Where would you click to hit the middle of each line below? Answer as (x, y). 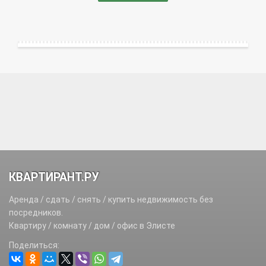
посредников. (36, 213)
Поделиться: (34, 246)
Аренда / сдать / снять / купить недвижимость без (111, 200)
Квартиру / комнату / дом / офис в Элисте (92, 226)
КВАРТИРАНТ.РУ (54, 178)
